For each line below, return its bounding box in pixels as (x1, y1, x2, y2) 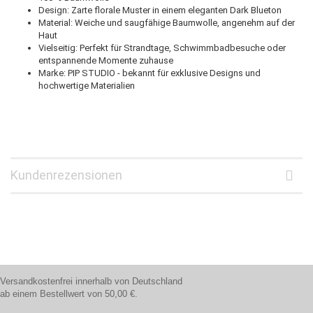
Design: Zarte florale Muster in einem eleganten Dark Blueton (38, 4, 282, 15)
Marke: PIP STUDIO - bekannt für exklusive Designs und (38, 67, 261, 78)
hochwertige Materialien (38, 80, 135, 91)
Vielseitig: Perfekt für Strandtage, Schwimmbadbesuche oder (38, 42, 286, 53)
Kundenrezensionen (10, 167, 122, 182)
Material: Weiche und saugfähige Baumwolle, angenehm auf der (38, 17, 295, 28)
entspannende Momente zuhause (38, 54, 173, 66)
